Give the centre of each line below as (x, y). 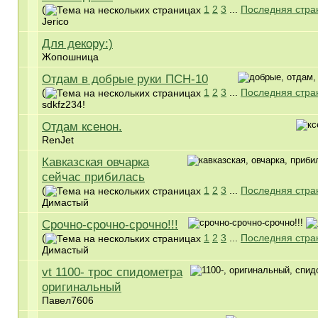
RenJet (58, 140)
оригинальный (82, 287)
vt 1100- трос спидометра (112, 272)
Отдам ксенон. (82, 126)
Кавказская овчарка (95, 162)
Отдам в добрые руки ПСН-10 (125, 79)
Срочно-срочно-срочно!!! (110, 224)
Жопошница (70, 57)
